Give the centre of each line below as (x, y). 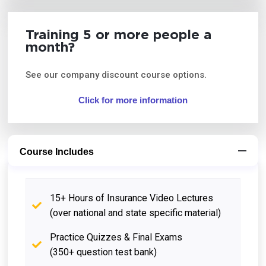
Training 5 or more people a (119, 35)
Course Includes (57, 151)
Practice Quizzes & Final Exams (116, 237)
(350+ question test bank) (104, 252)
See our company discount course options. (116, 75)
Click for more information (133, 100)
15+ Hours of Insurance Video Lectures (132, 198)
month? (50, 48)
